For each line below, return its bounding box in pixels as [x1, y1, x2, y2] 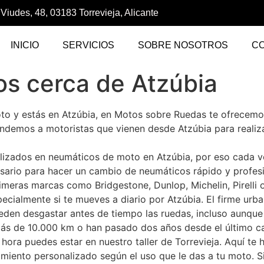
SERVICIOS [62, 40, 115, 50]
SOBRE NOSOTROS [138, 40, 229, 50]
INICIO [11, 40, 39, 50]
